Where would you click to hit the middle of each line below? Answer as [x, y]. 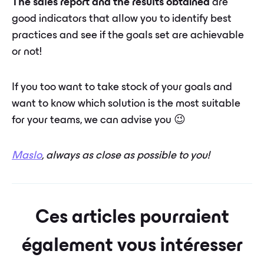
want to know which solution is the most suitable [126, 104]
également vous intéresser [132, 247]
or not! [27, 52]
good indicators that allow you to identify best [122, 19]
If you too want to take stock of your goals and [122, 88]
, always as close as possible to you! [126, 156]
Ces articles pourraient [132, 218]
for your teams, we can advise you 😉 [99, 121]
